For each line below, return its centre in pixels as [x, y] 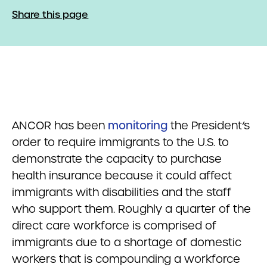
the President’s [209, 125]
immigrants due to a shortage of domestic [127, 242]
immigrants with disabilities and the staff [122, 192]
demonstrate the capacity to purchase [117, 159]
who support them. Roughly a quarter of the [131, 209]
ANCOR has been [60, 125]
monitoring [138, 125]
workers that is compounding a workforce [126, 259]
